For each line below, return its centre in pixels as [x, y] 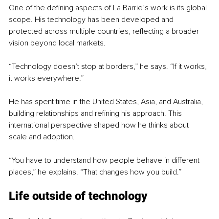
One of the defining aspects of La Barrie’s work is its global [109, 8]
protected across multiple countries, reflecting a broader [105, 31]
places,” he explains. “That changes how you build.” [95, 172]
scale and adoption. [42, 137]
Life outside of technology [78, 196]
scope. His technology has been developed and [92, 19]
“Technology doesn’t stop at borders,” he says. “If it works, [109, 66]
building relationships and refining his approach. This [96, 113]
